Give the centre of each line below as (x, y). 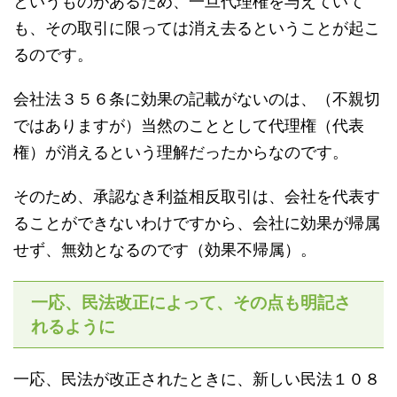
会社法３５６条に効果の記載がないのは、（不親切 (197, 99)
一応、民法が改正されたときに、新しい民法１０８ (197, 379)
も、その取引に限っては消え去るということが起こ (197, 28)
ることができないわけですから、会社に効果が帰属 (197, 223)
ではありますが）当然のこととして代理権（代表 (189, 126)
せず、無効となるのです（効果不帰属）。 (165, 250)
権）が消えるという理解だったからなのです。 (181, 152)
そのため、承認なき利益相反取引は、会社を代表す (197, 197)
